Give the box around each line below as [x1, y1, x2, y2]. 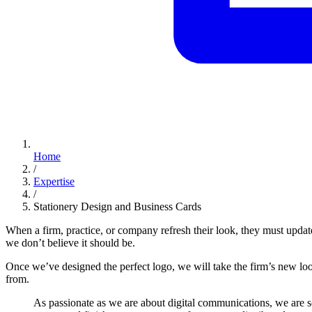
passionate [49, 297, 94, 309]
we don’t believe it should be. [6, 237, 135, 249]
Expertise [33, 175, 75, 188]
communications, [198, 297, 272, 309]
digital [168, 297, 195, 309]
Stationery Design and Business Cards [33, 201, 201, 213]
